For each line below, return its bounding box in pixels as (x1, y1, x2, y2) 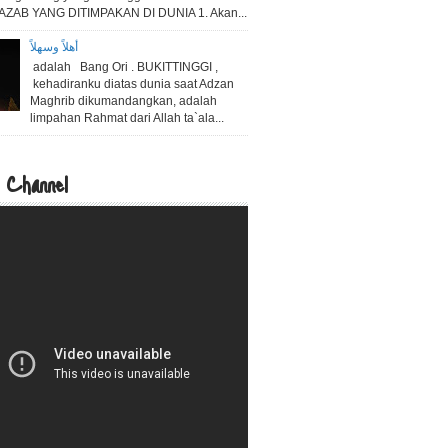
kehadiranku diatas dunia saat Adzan (29, 76, 234, 91)
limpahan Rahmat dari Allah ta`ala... (29, 110, 224, 125)
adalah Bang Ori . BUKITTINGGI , (29, 59, 218, 74)
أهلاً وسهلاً (29, 40, 78, 55)
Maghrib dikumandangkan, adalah (29, 93, 217, 108)
